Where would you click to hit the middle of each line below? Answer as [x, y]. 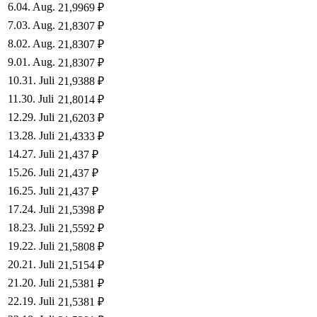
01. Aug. [36, 62]
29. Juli [38, 117]
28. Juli [38, 135]
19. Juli [38, 301]
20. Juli [38, 282]
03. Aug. [36, 25]
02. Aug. [36, 43]
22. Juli [38, 246]
